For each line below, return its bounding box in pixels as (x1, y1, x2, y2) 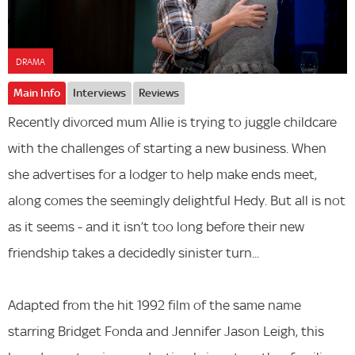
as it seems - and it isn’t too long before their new (8, 218, 304, 235)
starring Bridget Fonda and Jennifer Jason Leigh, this (8, 323, 324, 340)
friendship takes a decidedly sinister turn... (8, 244, 259, 261)
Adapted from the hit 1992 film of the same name (8, 296, 301, 314)
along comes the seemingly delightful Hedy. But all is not (8, 192, 345, 209)
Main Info (13, 86, 60, 101)
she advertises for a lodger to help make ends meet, (8, 166, 317, 183)
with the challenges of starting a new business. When (8, 139, 326, 157)
